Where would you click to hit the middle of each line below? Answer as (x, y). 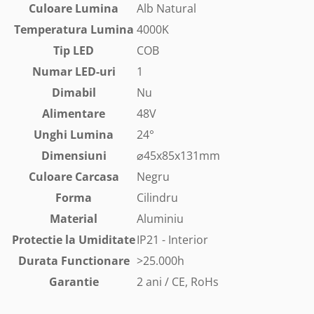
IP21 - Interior (172, 240)
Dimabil (74, 93)
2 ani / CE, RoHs (178, 282)
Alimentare (74, 114)
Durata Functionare (74, 261)
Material (74, 219)
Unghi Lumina (74, 135)
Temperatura (52, 30)
